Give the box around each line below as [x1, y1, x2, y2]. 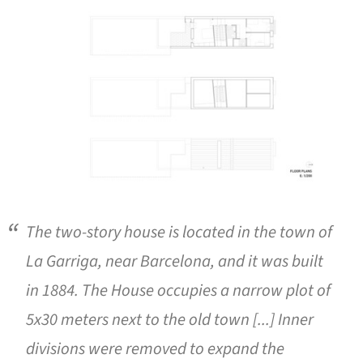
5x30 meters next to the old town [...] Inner [26, 308, 314, 332]
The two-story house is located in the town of [26, 220, 332, 245]
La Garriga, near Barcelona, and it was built [26, 250, 323, 274]
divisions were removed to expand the [26, 337, 284, 361]
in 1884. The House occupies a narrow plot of [26, 279, 331, 303]
